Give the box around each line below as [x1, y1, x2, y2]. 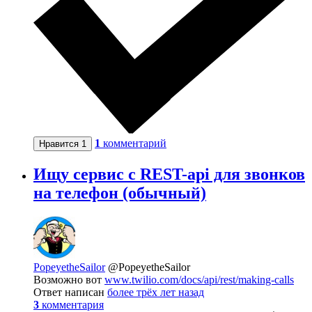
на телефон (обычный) [33, 183, 206, 202]
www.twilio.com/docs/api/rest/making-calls [104, 273, 294, 286]
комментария [42, 298, 104, 311]
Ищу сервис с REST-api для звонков [33, 164, 305, 183]
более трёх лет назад [107, 286, 204, 298]
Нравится [39, 138, 81, 149]
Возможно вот [33, 273, 104, 286]
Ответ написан [33, 286, 107, 298]
